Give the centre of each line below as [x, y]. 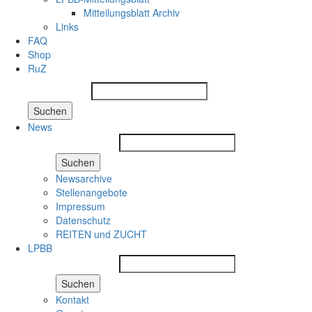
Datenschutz [83, 220]
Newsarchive [84, 178]
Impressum [80, 206]
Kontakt [72, 299]
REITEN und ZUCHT [101, 234]
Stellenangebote [92, 192]
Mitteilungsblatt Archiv [132, 12]
